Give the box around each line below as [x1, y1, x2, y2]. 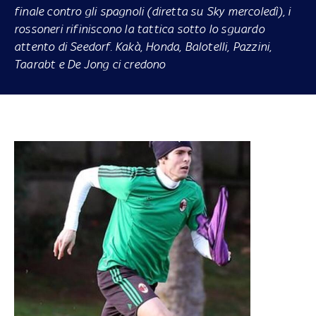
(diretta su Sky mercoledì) [147, 4, 283, 18]
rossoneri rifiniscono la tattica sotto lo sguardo [13, 21, 265, 36]
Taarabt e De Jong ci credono [13, 56, 166, 71]
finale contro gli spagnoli [13, 4, 147, 18]
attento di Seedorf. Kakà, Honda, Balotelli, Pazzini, [13, 39, 272, 54]
